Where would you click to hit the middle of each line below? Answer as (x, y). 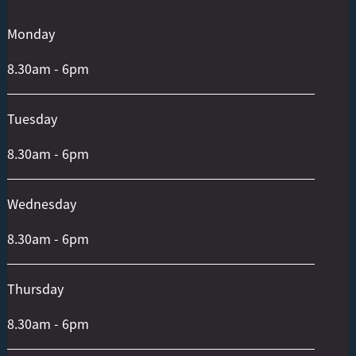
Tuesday (32, 119)
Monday (31, 34)
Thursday (35, 289)
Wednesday (41, 204)
